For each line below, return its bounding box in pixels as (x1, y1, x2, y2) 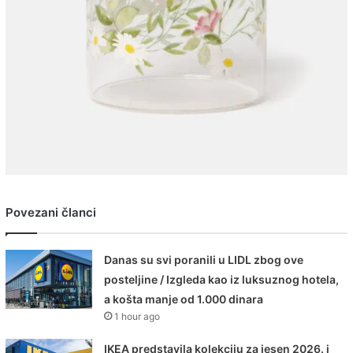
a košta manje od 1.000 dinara (104, 292, 264, 306)
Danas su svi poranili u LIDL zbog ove (104, 252, 304, 266)
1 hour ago (114, 310, 161, 322)
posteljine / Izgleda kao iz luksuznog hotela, (104, 272, 340, 286)
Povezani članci (6, 204, 96, 220)
